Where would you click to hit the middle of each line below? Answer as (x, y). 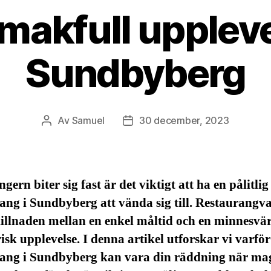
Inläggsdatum (157, 122)
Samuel (88, 121)
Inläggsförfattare (84, 122)
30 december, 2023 (184, 121)
